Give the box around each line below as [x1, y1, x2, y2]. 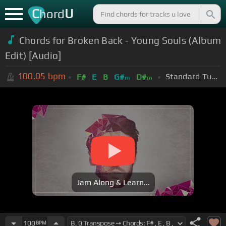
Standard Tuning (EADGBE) [211, 71, 217, 81]
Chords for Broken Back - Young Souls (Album [19, 34, 221, 46]
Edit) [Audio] [5, 49, 62, 61]
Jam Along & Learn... [76, 178, 150, 188]
